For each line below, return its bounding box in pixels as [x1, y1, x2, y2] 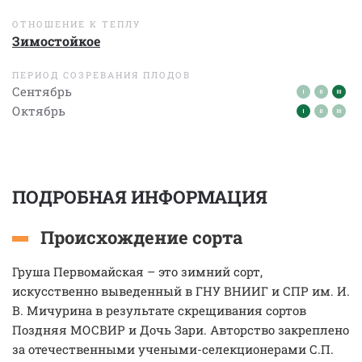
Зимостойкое [12, 32, 100, 49]
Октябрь [12, 103, 65, 119]
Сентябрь [12, 83, 72, 99]
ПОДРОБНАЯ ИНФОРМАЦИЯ [12, 185, 267, 208]
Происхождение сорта [40, 225, 242, 249]
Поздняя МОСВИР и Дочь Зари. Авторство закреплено [12, 322, 349, 338]
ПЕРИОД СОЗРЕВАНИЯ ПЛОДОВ [12, 69, 191, 81]
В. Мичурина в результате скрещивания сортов [12, 302, 306, 318]
